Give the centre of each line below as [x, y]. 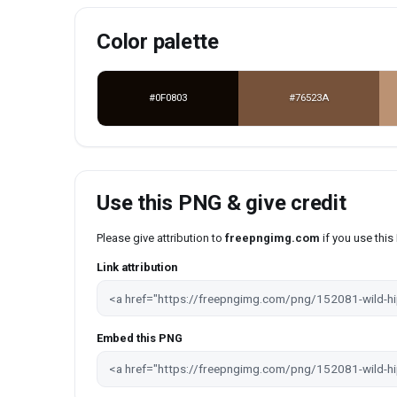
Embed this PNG [140, 338]
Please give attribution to [161, 238]
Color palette [158, 42]
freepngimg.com [272, 238]
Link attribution [137, 268]
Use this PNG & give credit [222, 203]
